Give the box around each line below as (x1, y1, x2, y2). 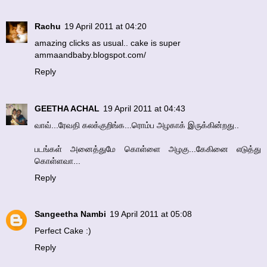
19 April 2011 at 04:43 (103, 103, 185, 113)
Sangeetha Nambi (35, 209, 106, 219)
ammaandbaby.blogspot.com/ (35, 49, 146, 60)
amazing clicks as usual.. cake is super (35, 38, 181, 48)
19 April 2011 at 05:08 (110, 209, 192, 219)
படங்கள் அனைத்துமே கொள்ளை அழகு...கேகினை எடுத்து (35, 144, 261, 154)
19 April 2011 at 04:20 (64, 21, 147, 31)
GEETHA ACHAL (35, 103, 100, 113)
